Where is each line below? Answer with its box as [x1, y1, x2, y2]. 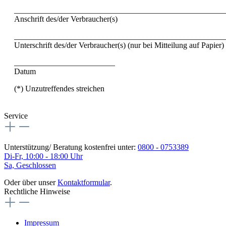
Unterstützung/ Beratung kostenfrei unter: [4, 142, 138, 151]
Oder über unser [4, 178, 58, 187]
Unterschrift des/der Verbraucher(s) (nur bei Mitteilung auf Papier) [14, 40, 224, 49]
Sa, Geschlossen [4, 160, 56, 169]
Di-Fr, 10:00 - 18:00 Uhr [4, 151, 83, 160]
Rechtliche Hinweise [4, 187, 70, 196]
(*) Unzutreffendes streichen [14, 84, 104, 93]
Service [4, 111, 28, 120]
